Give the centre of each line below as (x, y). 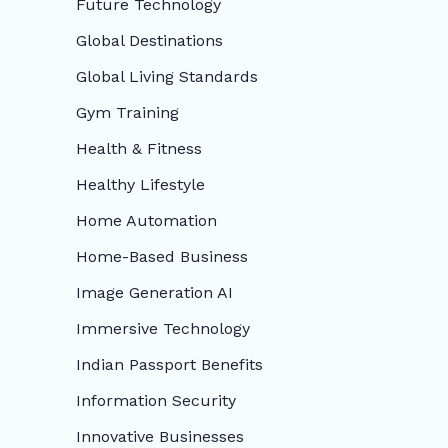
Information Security (156, 400)
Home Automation (146, 220)
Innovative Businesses (160, 436)
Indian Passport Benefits (169, 364)
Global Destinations (149, 40)
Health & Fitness (139, 148)
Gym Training (127, 112)
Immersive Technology (163, 328)
